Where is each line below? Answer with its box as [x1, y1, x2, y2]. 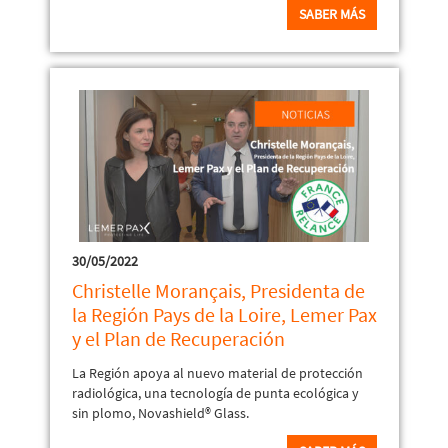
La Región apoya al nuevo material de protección [71, 363, 363, 382]
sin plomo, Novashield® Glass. [71, 403, 249, 422]
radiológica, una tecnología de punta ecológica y [71, 383, 359, 402]
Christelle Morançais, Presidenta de [71, 277, 365, 303]
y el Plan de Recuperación [71, 325, 285, 351]
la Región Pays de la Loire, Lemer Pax [71, 301, 377, 327]
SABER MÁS [298, 4, 365, 23]
